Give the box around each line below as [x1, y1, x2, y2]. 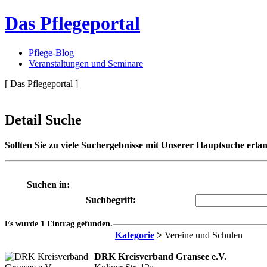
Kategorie [115, 229, 154, 240]
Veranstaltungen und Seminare [29, 58, 143, 69]
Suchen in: [26, 179, 70, 190]
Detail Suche [5, 111, 82, 128]
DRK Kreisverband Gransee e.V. [94, 251, 226, 262]
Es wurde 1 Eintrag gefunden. [5, 219, 113, 228]
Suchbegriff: [86, 194, 136, 205]
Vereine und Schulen [162, 229, 243, 240]
